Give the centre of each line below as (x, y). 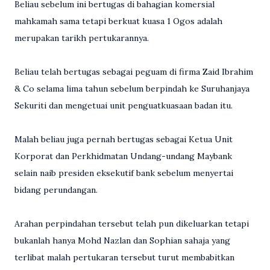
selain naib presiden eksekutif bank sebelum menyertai (124, 173)
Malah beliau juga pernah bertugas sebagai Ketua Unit (124, 139)
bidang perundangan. (56, 190)
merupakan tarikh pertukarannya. (82, 38)
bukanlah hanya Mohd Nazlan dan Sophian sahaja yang (122, 240)
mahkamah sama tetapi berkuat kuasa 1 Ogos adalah (118, 21)
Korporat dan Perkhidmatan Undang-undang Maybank (123, 156)
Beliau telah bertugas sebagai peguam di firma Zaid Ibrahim (134, 71)
